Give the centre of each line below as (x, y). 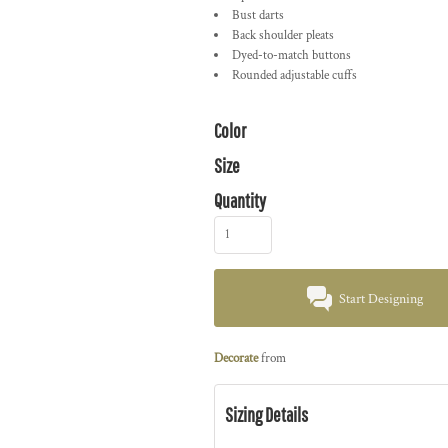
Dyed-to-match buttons (291, 55)
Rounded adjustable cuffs (294, 75)
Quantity (240, 200)
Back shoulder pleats (283, 35)
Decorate (236, 358)
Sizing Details (266, 414)
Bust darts (258, 15)
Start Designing (381, 299)
